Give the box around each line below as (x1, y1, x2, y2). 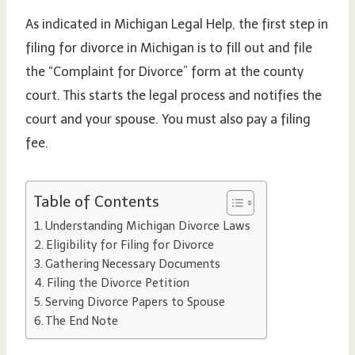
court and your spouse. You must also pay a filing (25, 111, 311, 127)
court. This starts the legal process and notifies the (25, 87, 322, 103)
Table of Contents (34, 193, 159, 212)
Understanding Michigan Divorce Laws (44, 218, 250, 233)
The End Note (45, 313, 118, 328)
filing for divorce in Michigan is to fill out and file (25, 40, 312, 55)
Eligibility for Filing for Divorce (45, 237, 214, 252)
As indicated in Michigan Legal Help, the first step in (25, 16, 328, 32)
